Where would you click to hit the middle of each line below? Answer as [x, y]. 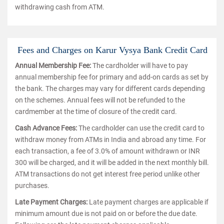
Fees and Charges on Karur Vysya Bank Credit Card [112, 50]
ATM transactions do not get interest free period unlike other [107, 174]
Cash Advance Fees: [47, 128]
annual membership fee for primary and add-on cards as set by [112, 77]
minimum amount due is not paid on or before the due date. [106, 213]
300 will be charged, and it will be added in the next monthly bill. [112, 162]
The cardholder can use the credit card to [141, 128]
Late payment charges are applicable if [149, 202]
